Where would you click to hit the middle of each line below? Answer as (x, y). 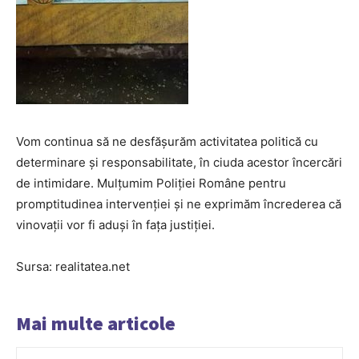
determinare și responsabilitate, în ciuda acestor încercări (179, 163)
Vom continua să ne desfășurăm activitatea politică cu (167, 142)
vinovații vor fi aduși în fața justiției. (115, 225)
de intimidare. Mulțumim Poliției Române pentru (151, 184)
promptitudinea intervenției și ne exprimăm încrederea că (179, 204)
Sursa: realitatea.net (73, 267)
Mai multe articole (96, 324)
